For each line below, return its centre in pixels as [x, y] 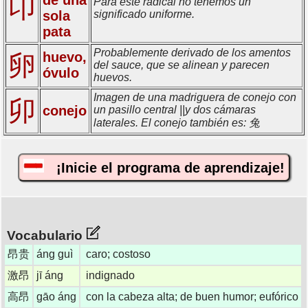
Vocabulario [45, 235]
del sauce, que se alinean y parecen [181, 65]
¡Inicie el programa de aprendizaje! [164, 168]
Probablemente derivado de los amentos [192, 52]
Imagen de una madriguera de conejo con [195, 97]
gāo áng [56, 296]
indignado [110, 275]
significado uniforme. [144, 14]
